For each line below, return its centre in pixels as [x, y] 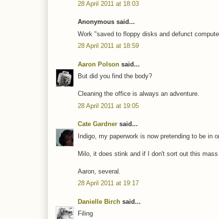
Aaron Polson [99, 64]
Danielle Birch [99, 201]
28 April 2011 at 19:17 [108, 183]
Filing [85, 214]
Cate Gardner [98, 124]
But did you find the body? [115, 76]
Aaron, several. [99, 171]
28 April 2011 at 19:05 [108, 106]
